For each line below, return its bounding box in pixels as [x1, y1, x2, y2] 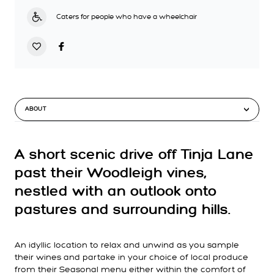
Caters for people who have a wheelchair [56, 12, 197, 21]
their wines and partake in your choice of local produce [15, 252, 248, 262]
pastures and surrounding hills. [15, 202, 230, 218]
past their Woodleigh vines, [15, 165, 206, 182]
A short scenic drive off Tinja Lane [15, 147, 254, 163]
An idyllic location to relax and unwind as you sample [15, 240, 239, 250]
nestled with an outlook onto [15, 183, 217, 200]
